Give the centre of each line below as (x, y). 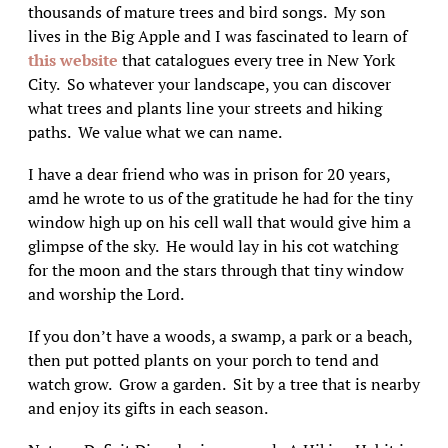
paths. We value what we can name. (154, 132)
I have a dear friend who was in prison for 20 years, (208, 174)
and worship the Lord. (107, 294)
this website (72, 60)
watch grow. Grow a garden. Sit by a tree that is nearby (223, 384)
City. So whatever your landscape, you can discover (209, 84)
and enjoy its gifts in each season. (147, 408)
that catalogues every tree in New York (256, 60)
